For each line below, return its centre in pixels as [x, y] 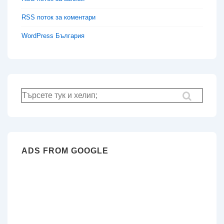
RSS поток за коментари [58, 17]
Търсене [34, 92]
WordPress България [53, 35]
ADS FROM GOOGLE [65, 150]
